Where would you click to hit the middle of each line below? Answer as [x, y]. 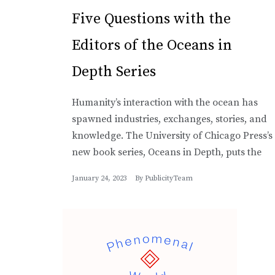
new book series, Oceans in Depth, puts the [167, 153]
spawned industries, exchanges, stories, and [169, 119]
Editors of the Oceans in [152, 46]
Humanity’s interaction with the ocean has [165, 103]
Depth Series [114, 72]
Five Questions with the [151, 19]
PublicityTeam [169, 179]
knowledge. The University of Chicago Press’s [172, 136]
